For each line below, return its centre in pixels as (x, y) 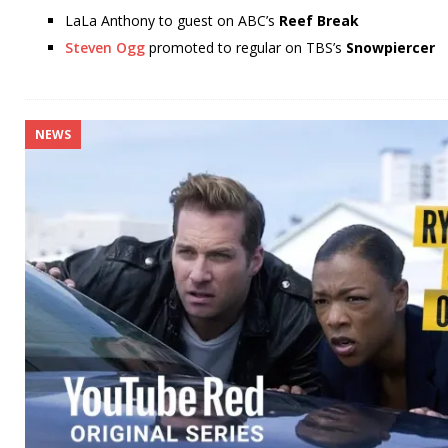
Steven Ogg (105, 48)
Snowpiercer (390, 48)
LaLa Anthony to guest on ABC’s (172, 21)
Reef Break (319, 21)
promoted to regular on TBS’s (245, 48)
